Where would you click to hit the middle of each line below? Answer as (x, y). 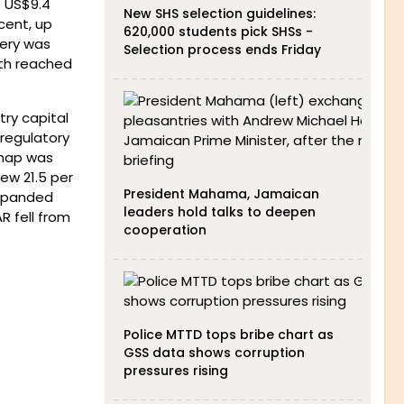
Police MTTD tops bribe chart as (228, 335)
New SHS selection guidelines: (219, 14)
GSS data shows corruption (214, 353)
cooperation (165, 230)
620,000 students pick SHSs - (218, 32)
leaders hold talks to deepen (219, 212)
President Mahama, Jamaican (221, 194)
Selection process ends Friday (222, 50)
